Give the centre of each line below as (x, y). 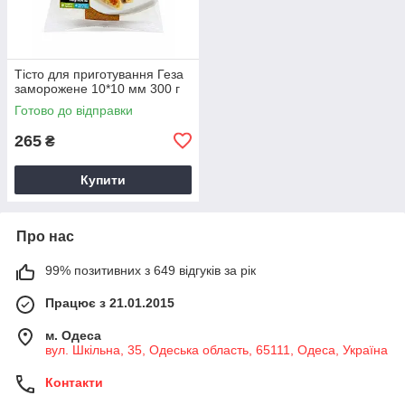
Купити (103, 179)
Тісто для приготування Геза (99, 74)
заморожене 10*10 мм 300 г (97, 88)
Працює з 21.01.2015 (110, 302)
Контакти (74, 382)
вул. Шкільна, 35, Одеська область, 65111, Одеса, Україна (217, 349)
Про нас (45, 236)
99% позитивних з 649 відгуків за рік (151, 270)
